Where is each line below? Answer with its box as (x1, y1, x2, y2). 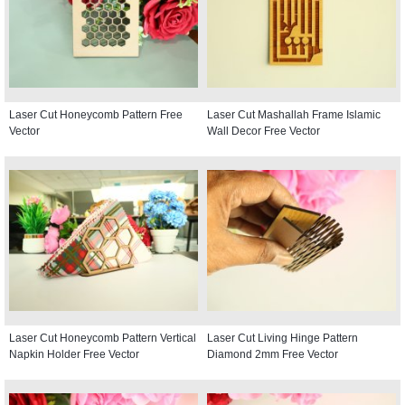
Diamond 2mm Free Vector (207, 347, 338, 361)
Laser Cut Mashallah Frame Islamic (207, 108, 381, 121)
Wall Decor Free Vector (207, 124, 320, 137)
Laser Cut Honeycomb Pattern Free (9, 108, 183, 121)
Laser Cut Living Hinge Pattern (207, 331, 358, 344)
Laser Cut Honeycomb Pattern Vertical (9, 331, 196, 344)
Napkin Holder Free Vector (9, 347, 139, 361)
